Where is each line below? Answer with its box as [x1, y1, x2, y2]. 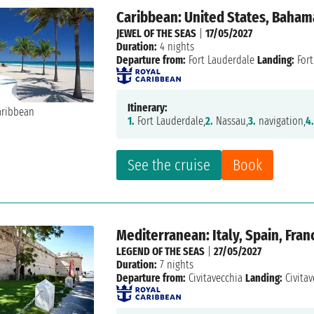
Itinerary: [128, 101, 168, 115]
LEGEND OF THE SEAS [116, 245, 205, 259]
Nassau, [213, 114, 249, 128]
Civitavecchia [189, 271, 243, 285]
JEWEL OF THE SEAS [116, 27, 197, 41]
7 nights [157, 258, 194, 272]
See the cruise [128, 156, 211, 175]
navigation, [256, 114, 306, 128]
